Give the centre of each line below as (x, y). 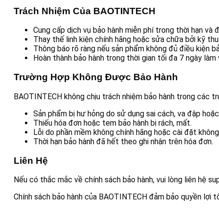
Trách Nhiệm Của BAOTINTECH (85, 11)
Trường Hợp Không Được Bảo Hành (96, 77)
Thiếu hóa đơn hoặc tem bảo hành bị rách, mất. (112, 123)
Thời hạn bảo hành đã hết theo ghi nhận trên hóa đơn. (123, 141)
